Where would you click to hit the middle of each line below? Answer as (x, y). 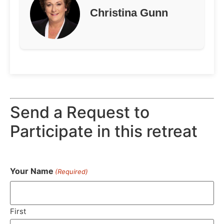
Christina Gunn (129, 13)
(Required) (72, 172)
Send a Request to (80, 112)
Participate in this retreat (104, 131)
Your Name (32, 171)
